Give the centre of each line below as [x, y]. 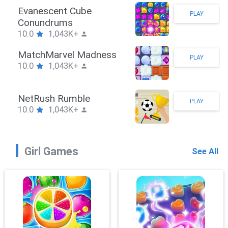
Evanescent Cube [105, 11]
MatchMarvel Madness [117, 54]
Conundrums [95, 22]
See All [205, 151]
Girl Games [51, 152]
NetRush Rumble [104, 98]
